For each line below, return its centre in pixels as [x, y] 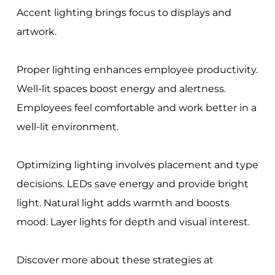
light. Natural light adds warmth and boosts [123, 203]
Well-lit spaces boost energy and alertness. [121, 89]
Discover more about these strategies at [115, 260]
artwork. [36, 32]
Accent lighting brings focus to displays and [124, 13]
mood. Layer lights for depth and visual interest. [133, 222]
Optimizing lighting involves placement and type [137, 165]
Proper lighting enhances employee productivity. [137, 70]
